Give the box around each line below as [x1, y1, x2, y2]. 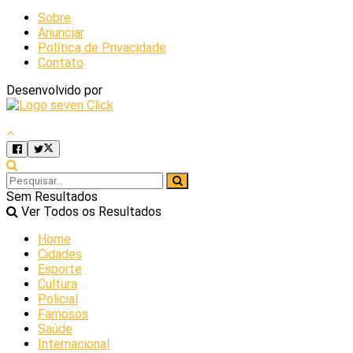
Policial [38, 292, 78, 307]
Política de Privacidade [38, 39, 166, 55]
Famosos [38, 307, 88, 322]
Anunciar [38, 24, 84, 40]
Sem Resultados [6, 189, 98, 205]
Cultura [38, 277, 77, 292]
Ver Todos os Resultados [18, 204, 162, 220]
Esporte [38, 262, 82, 277]
